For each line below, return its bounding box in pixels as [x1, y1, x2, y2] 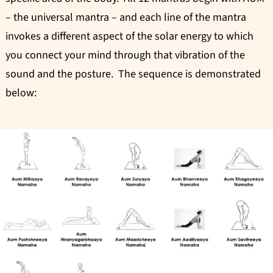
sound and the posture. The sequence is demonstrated [5, 66, 261, 82]
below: [5, 85, 37, 101]
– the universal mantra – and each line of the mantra [5, 9, 246, 25]
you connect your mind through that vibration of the [5, 47, 245, 63]
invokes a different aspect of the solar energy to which [5, 28, 253, 44]
